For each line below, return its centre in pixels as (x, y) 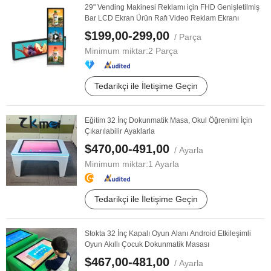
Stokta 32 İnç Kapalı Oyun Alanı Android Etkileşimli (168, 233)
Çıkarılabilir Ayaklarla (120, 131)
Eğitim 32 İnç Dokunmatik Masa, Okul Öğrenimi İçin (168, 120)
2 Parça (163, 51)
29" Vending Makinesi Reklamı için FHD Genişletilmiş (172, 7)
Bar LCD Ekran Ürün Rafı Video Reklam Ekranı (162, 18)
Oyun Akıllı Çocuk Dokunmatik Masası (147, 244)
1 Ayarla (164, 164)
